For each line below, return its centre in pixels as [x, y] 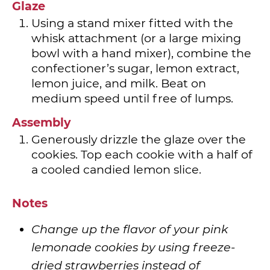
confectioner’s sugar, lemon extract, [135, 68]
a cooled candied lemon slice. [116, 170]
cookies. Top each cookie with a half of [142, 155]
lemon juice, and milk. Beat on [119, 83]
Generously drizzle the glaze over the [139, 140]
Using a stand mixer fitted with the [132, 23]
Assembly [41, 123]
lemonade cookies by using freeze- [133, 247]
